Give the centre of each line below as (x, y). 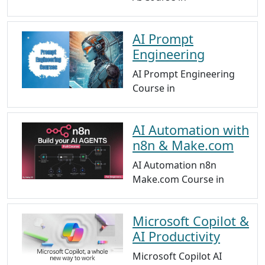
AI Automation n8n (174, 165)
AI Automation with (191, 130)
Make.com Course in (178, 180)
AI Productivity (176, 237)
